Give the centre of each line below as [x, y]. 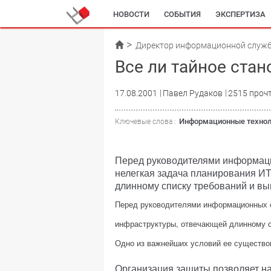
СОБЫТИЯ [182, 14]
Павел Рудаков [193, 93]
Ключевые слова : [145, 122]
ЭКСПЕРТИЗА [240, 14]
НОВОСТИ [131, 14]
